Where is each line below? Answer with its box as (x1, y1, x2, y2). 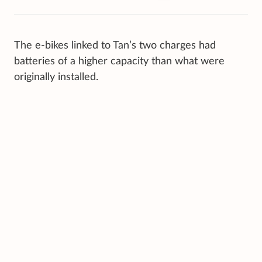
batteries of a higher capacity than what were (14, 56, 225, 67)
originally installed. (14, 71, 98, 82)
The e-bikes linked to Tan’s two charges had (14, 40, 216, 51)
